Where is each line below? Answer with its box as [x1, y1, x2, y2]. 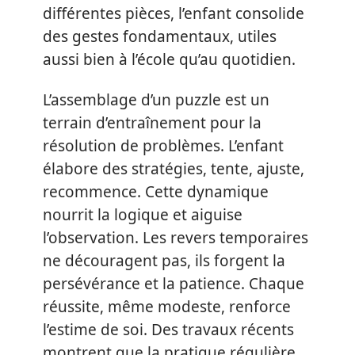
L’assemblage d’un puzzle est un [43, 90, 269, 110]
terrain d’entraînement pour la [43, 113, 261, 133]
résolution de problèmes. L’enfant [43, 136, 284, 156]
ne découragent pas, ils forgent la [43, 250, 285, 271]
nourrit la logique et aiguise [43, 204, 242, 225]
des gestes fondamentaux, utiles [43, 25, 277, 47]
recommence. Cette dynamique [43, 181, 269, 202]
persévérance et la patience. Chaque [43, 273, 304, 294]
